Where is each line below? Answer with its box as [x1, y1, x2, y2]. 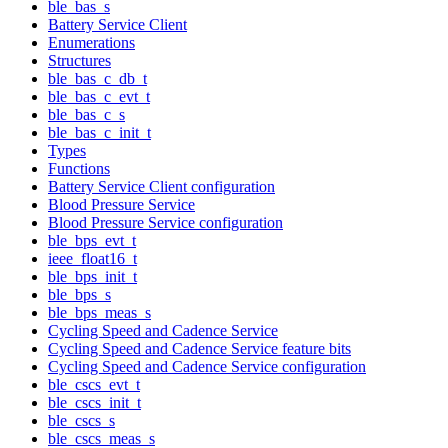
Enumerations [48, 33, 135, 51]
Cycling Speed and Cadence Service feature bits [48, 339, 351, 357]
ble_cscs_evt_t [48, 375, 140, 393]
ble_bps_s [48, 285, 111, 303]
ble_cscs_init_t [48, 393, 141, 411]
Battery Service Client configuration [48, 177, 275, 195]
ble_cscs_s [48, 411, 115, 429]
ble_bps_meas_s [48, 303, 151, 321]
